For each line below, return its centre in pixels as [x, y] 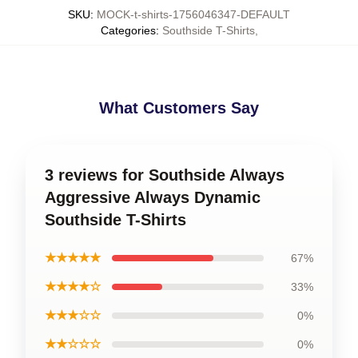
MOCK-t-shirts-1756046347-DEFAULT [193, 14]
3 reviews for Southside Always [165, 175]
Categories [128, 30]
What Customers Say [179, 108]
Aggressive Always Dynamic [153, 197]
